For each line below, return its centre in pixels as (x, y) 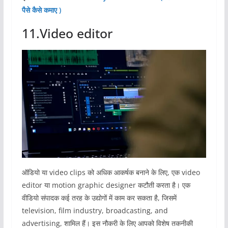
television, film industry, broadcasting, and (95, 210)
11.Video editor (67, 33)
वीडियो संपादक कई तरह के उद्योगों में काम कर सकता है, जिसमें (99, 197)
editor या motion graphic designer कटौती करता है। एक (106, 185)
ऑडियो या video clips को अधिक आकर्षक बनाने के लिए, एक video (111, 172)
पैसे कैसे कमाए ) (41, 10)
